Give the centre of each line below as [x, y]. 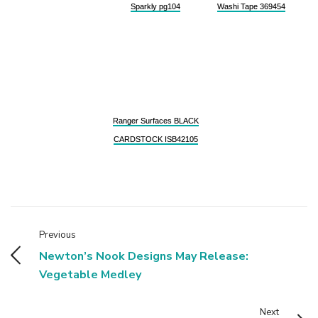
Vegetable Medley [90, 274]
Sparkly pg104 [155, 6]
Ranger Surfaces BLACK [155, 120]
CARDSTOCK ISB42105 [155, 139]
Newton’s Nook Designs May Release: [144, 256]
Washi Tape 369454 [251, 6]
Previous [57, 235]
